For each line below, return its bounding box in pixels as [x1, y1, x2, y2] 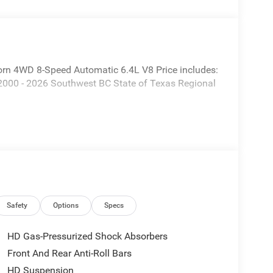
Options [53, 201, 79, 210]
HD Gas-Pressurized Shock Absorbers [7, 230, 168, 243]
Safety [7, 201, 28, 210]
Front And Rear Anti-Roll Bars [7, 247, 132, 260]
